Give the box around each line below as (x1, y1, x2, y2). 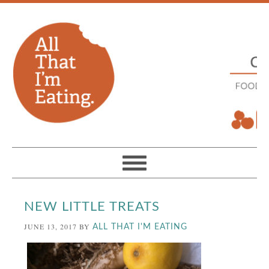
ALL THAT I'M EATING (92, 223, 188, 231)
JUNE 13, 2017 (24, 222, 77, 231)
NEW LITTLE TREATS (24, 200, 160, 213)
